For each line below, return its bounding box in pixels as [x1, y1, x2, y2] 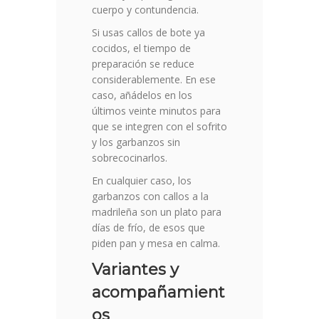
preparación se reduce [92, 57, 194, 71]
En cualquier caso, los [92, 174, 192, 188]
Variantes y [92, 260, 179, 280]
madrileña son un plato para [92, 205, 221, 219]
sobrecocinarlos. [92, 151, 167, 165]
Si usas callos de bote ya [92, 26, 205, 40]
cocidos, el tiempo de [92, 41, 191, 56]
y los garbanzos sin [92, 135, 180, 150]
